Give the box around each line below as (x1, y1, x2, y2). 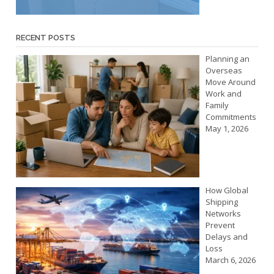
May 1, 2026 (205, 122, 248, 134)
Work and (205, 87, 242, 99)
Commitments (205, 111, 256, 122)
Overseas (205, 64, 242, 76)
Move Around (205, 76, 256, 87)
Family (205, 99, 229, 111)
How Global (205, 185, 248, 196)
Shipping (205, 196, 238, 208)
